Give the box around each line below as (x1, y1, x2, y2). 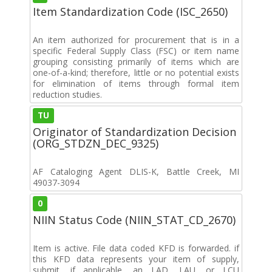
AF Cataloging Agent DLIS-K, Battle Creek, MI (33, 165, 239, 177)
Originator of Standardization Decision (33, 124, 236, 139)
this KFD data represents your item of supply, (33, 253, 239, 265)
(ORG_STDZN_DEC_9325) (33, 135, 158, 151)
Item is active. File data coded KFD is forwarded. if (33, 242, 239, 254)
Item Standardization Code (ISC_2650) (33, 4, 228, 19)
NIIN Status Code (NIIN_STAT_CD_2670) (33, 212, 236, 227)
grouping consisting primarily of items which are (33, 55, 239, 67)
